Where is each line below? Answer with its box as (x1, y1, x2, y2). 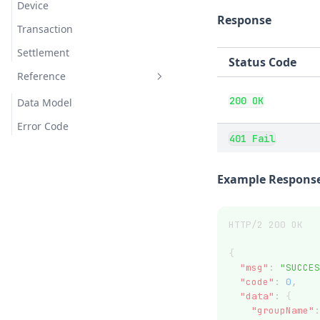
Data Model (17, 96, 72, 109)
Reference (17, 69, 66, 83)
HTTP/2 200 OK (229, 219, 303, 231)
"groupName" (251, 304, 314, 316)
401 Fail (229, 132, 275, 145)
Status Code (229, 54, 296, 70)
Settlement (17, 46, 69, 59)
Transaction (17, 22, 73, 36)
